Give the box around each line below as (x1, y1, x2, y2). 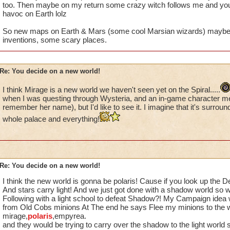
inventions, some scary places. (2, 35, 107, 44)
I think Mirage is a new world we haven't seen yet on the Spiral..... (2, 85, 220, 94)
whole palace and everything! (2, 114, 100, 123)
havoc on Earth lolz (2, 9, 67, 18)
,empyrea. (52, 212, 86, 220)
